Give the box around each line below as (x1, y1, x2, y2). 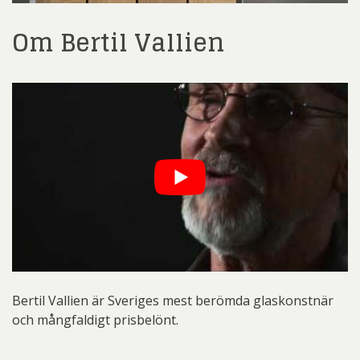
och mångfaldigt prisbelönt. (12, 310, 178, 329)
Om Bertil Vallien (12, 20, 225, 64)
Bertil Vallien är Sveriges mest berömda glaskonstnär (12, 291, 333, 309)
